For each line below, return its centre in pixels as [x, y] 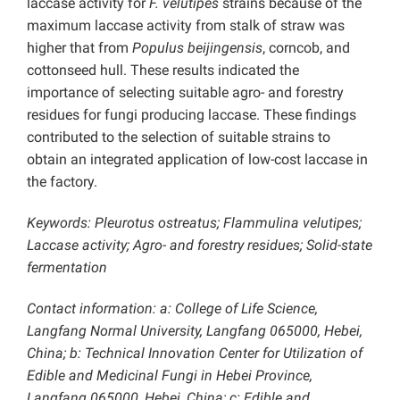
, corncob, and [306, 48]
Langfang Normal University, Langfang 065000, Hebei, [195, 331]
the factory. [62, 182]
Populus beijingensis [197, 48]
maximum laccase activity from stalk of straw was [186, 26]
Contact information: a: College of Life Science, [172, 309]
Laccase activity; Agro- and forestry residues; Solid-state [200, 246]
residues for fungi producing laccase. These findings [192, 115]
